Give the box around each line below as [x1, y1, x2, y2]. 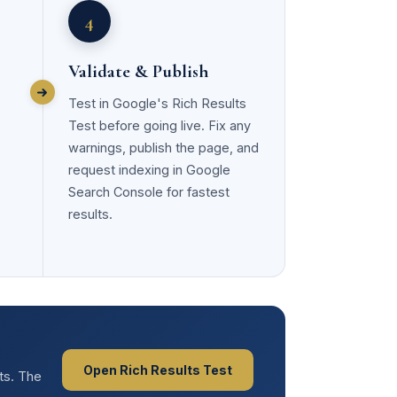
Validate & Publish [67, 60, 209, 82]
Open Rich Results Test [83, 362, 232, 378]
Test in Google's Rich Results [67, 96, 246, 111]
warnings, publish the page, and [67, 140, 259, 155]
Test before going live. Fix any [67, 118, 251, 133]
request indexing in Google [67, 162, 230, 177]
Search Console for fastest [67, 184, 230, 199]
